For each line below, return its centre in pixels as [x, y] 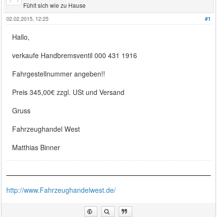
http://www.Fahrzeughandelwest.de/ [61, 190]
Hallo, [21, 37]
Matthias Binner [36, 147]
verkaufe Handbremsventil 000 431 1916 [75, 55]
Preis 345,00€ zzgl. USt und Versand [69, 92]
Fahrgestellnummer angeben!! [59, 73]
